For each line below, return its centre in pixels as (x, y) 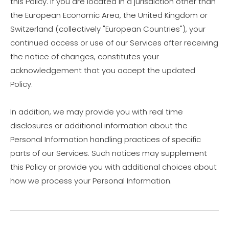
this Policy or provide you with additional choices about (113, 167)
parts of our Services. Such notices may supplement (109, 153)
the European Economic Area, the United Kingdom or (109, 15)
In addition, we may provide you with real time (97, 112)
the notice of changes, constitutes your (85, 56)
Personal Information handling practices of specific (106, 139)
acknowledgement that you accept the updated (103, 70)
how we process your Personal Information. (91, 181)
